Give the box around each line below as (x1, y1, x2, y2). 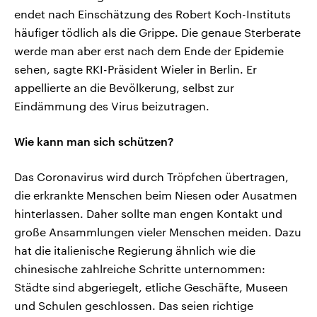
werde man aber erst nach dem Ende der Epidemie (14, 44, 284, 58)
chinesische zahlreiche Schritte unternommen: (14, 262, 265, 276)
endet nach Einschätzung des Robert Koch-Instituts (14, 7, 291, 21)
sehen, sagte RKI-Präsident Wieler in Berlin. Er (14, 62, 257, 76)
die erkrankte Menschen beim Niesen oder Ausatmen (14, 188, 297, 202)
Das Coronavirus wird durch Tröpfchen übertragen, (14, 170, 289, 184)
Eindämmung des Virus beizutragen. (14, 99, 209, 113)
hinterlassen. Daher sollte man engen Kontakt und (14, 207, 282, 221)
